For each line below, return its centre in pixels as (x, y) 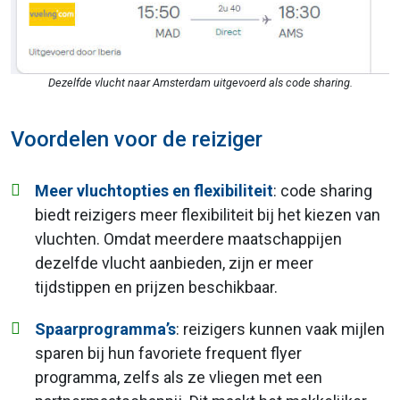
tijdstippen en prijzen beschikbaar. (156, 287)
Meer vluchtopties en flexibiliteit (154, 190)
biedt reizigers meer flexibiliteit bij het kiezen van (208, 214)
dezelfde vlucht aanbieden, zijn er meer (174, 262)
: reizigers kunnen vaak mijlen (280, 329)
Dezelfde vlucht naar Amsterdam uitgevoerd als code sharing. (200, 82)
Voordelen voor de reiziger (137, 139)
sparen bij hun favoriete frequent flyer (168, 353)
